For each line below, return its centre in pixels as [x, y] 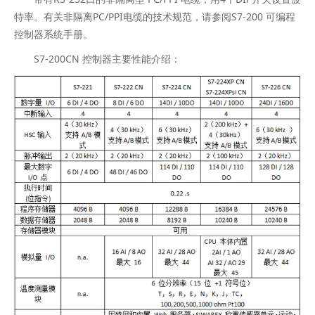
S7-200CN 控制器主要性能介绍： [102, 58]
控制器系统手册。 [53, 34]
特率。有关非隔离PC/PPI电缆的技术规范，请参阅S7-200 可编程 [155, 16]
